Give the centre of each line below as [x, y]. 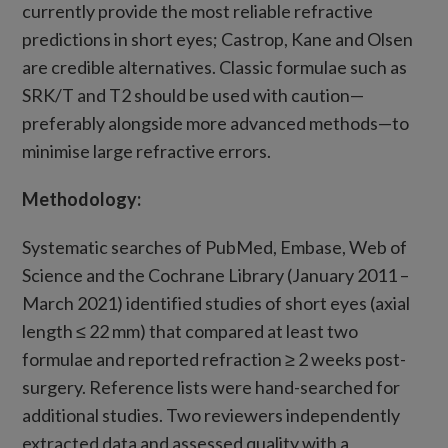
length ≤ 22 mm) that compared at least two [190, 331]
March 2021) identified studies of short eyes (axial [216, 303]
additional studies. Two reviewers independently [211, 415]
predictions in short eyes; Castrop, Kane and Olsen [218, 39]
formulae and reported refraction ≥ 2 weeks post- [214, 359]
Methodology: [82, 199]
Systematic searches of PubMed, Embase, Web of [215, 247]
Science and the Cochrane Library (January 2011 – [216, 275]
